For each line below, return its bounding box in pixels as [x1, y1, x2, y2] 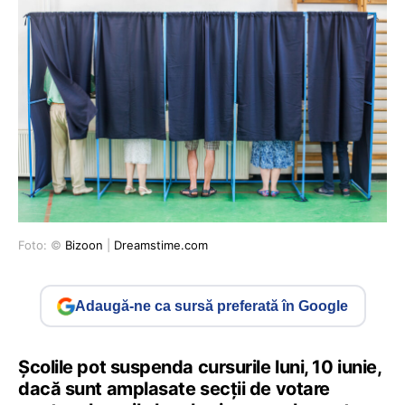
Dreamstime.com [114, 238, 208, 253]
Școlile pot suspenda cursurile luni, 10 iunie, [18, 356, 381, 379]
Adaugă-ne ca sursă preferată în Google [75, 297, 348, 314]
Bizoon [65, 238, 103, 253]
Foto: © [18, 238, 65, 253]
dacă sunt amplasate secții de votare [18, 378, 330, 400]
